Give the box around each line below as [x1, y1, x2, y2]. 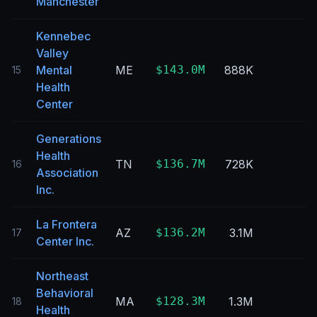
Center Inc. [36, 234, 94, 248]
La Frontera [36, 217, 97, 231]
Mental [36, 63, 72, 77]
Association [36, 166, 98, 180]
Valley [36, 46, 69, 60]
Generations [36, 132, 101, 146]
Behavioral [36, 286, 93, 300]
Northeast [36, 269, 88, 283]
